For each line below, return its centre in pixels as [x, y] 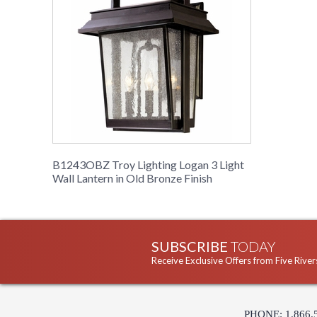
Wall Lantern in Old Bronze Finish [132, 178]
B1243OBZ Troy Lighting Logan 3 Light [148, 165]
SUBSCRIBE [191, 247]
